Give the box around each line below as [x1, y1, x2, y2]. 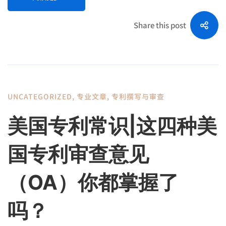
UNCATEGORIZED [8, 91, 72, 101]
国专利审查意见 [8, 141, 149, 166]
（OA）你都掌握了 [8, 169, 179, 195]
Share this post [134, 19, 186, 30]
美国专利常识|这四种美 [8, 113, 217, 138]
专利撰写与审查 [111, 91, 164, 101]
